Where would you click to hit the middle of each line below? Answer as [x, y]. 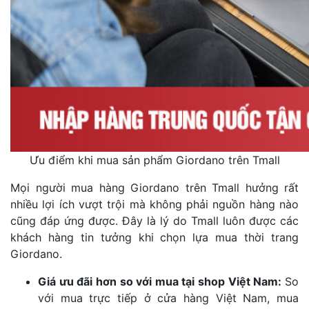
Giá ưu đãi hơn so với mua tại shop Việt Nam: [161, 281]
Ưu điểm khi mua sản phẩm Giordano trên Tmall [154, 160]
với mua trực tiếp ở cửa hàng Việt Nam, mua [168, 298]
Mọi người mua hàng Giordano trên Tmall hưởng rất [154, 187]
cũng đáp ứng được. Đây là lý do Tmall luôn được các [154, 220]
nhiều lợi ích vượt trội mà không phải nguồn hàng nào [154, 204]
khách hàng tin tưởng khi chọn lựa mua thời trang [154, 237]
